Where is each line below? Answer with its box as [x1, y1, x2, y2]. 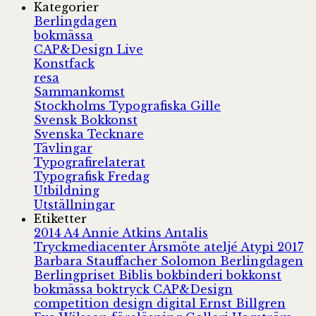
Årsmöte [149, 239, 204, 254]
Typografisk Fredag [34, 169, 150, 183]
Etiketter [34, 211, 87, 226]
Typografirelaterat [34, 154, 145, 169]
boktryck [97, 281, 153, 296]
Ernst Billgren [200, 296, 286, 310]
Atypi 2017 [241, 239, 303, 254]
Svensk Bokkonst [34, 112, 138, 127]
